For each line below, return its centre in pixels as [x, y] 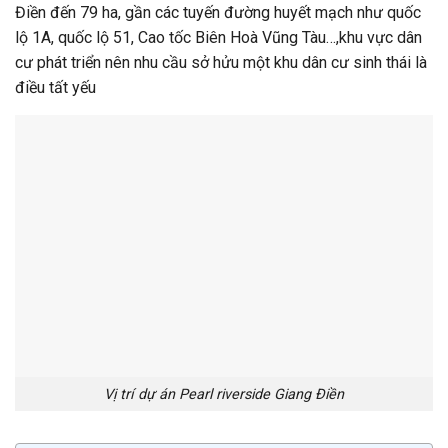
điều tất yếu [55, 88]
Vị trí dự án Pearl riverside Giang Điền [224, 394]
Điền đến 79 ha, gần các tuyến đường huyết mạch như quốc [218, 13]
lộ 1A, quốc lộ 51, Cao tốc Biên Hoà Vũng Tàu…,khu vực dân [218, 38]
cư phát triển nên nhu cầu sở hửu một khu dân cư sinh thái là [221, 63]
